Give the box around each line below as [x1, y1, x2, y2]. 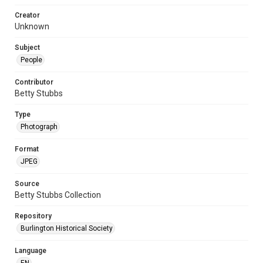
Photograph [21, 122, 58, 131]
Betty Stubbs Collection [15, 190, 101, 200]
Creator [15, 11, 40, 19]
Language [15, 246, 46, 255]
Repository [15, 211, 52, 220]
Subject [15, 43, 40, 52]
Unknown [15, 21, 49, 31]
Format [15, 144, 39, 153]
